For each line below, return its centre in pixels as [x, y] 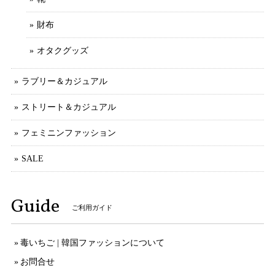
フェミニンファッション [69, 133]
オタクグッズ [63, 51]
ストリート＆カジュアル [69, 107]
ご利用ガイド [92, 208]
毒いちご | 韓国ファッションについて [92, 243]
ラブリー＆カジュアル [64, 82]
